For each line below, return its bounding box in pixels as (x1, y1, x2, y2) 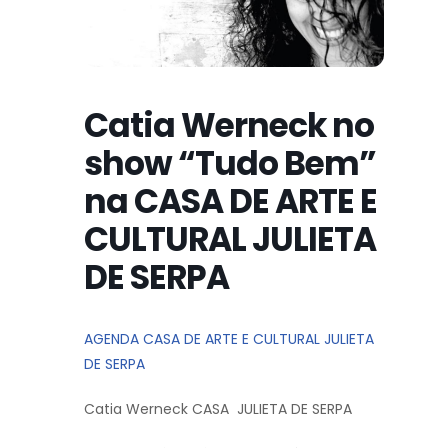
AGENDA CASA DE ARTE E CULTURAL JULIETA (84, 328, 374, 349)
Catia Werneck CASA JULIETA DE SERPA (84, 398, 352, 419)
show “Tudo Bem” (84, 139, 376, 187)
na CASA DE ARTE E (84, 177, 377, 225)
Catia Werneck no (84, 101, 374, 149)
